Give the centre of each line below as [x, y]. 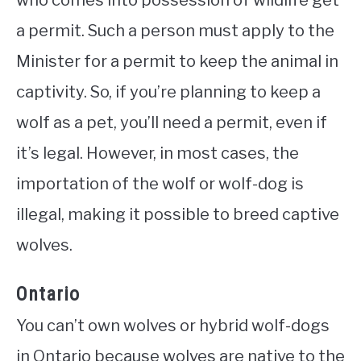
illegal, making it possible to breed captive [178, 215]
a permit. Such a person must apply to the [175, 31]
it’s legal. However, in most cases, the [158, 154]
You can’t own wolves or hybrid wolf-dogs [173, 326]
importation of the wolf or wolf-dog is [160, 184]
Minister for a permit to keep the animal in [177, 62]
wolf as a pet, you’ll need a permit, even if [172, 123]
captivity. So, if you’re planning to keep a [168, 92]
